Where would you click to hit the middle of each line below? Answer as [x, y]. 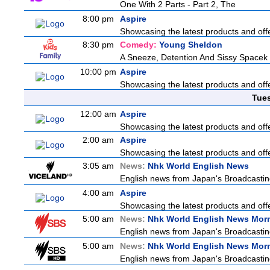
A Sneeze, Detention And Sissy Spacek [194, 57]
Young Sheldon [191, 45]
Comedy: [140, 45]
